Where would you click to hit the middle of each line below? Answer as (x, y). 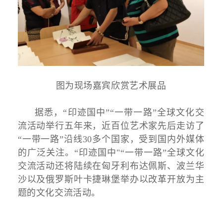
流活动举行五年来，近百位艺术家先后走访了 (111, 126)
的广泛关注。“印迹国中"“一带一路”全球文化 (111, 153)
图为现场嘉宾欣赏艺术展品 (111, 86)
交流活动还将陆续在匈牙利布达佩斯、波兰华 (111, 166)
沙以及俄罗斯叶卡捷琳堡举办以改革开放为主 (111, 180)
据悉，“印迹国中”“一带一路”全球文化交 (119, 113)
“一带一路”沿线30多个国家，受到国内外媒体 (111, 139)
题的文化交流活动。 (59, 193)
